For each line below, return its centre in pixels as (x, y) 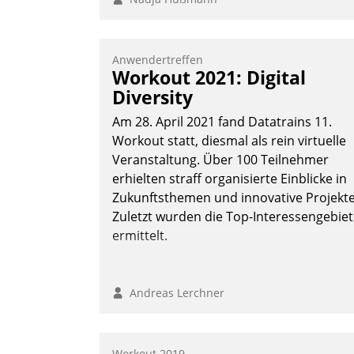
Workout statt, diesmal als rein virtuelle (229, 141)
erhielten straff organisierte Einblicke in (230, 179)
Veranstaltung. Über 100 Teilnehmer (220, 160)
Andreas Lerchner (174, 293)
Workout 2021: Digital (209, 78)
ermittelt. (140, 236)
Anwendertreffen (158, 60)
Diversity (153, 98)
